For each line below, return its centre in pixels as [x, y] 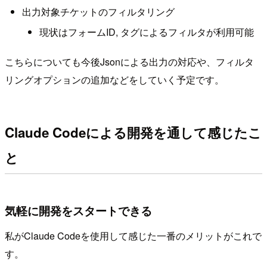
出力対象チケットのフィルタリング [98, 12]
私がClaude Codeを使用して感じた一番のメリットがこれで [133, 236]
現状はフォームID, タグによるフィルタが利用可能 [146, 32]
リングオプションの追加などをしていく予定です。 [114, 80]
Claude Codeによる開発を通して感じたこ [133, 132]
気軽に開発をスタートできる [78, 211]
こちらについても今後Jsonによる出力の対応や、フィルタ [129, 62]
